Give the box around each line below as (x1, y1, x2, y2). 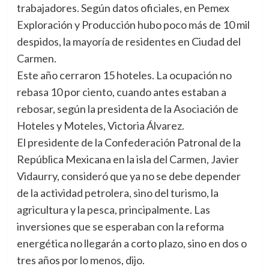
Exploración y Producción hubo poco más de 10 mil (16, 18, 250, 32)
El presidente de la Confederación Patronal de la (16, 136, 241, 150)
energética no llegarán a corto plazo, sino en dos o (16, 237, 247, 250)
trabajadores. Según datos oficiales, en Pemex (16, 1, 229, 15)
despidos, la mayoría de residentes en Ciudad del (16, 35, 241, 49)
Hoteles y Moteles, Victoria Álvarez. (16, 119, 184, 133)
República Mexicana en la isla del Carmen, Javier (16, 153, 239, 166)
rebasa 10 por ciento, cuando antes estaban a (16, 85, 226, 99)
